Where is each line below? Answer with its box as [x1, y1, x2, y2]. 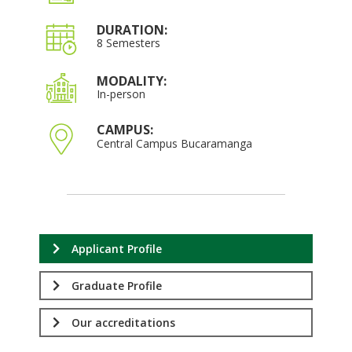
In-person [97, 86, 146, 101]
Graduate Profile [71, 278, 162, 294]
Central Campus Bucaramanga [97, 135, 253, 151]
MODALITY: [97, 71, 167, 90]
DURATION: [97, 20, 168, 38]
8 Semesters [97, 35, 161, 50]
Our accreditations [71, 315, 175, 331]
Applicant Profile [71, 241, 162, 257]
